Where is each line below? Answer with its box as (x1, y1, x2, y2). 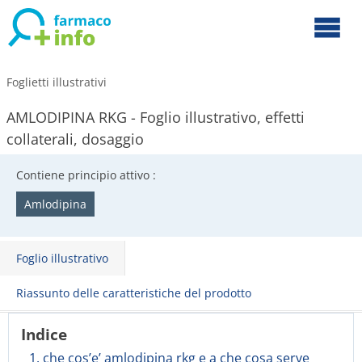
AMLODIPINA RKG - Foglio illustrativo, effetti (6, 107, 305, 127)
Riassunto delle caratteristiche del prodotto (16, 285, 251, 301)
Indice (21, 324, 67, 344)
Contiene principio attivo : (16, 167, 156, 183)
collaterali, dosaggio (6, 129, 144, 149)
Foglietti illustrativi (6, 74, 107, 90)
